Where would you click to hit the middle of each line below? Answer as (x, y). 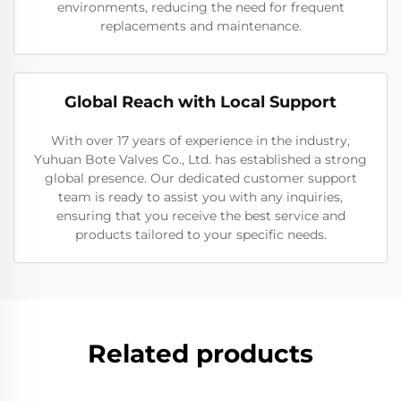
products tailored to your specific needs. (200, 235)
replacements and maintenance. (200, 26)
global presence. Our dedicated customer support (200, 178)
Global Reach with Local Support (200, 102)
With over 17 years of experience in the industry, (200, 141)
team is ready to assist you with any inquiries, (200, 197)
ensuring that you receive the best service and (200, 216)
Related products (200, 354)
